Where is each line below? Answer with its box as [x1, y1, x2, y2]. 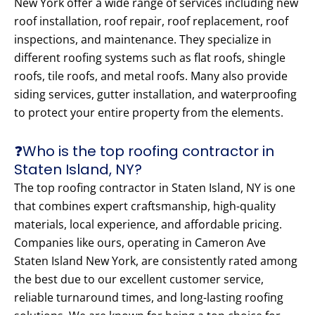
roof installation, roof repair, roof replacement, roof [14, 13, 288, 30]
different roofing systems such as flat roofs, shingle [14, 50, 285, 66]
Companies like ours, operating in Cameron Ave [14, 235, 266, 251]
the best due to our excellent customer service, [14, 271, 264, 288]
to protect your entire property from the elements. [14, 105, 283, 121]
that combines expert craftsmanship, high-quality [14, 198, 276, 214]
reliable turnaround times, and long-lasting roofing [14, 290, 283, 306]
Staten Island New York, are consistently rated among [14, 253, 297, 269]
